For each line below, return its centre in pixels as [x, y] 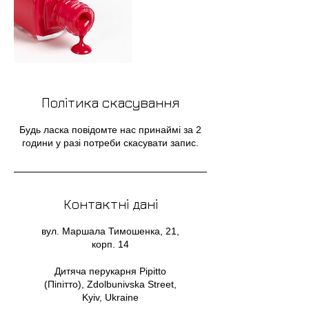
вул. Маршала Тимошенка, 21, [110, 231]
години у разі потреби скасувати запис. [110, 143]
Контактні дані [110, 204]
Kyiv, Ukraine [110, 297]
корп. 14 [110, 244]
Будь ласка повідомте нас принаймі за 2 [110, 130]
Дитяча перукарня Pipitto [110, 271]
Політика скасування [110, 102]
